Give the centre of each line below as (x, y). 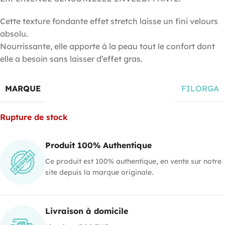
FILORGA (200, 89)
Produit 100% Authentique (98, 145)
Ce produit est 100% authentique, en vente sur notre (133, 161)
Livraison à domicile (87, 211)
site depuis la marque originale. (99, 172)
